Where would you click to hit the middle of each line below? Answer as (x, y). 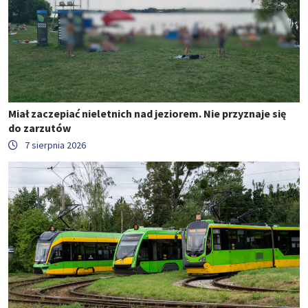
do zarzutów (40, 128)
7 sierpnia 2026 (55, 145)
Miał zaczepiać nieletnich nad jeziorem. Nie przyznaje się (147, 114)
